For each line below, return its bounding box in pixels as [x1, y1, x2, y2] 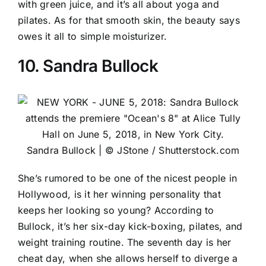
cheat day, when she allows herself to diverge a [18, 252, 238, 264]
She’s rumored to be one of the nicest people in [18, 172, 237, 184]
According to [154, 204, 214, 216]
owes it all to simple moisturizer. [18, 30, 167, 42]
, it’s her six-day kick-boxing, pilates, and [51, 220, 243, 232]
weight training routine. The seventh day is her [18, 236, 232, 248]
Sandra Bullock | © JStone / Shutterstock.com [26, 144, 240, 156]
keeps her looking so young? [18, 204, 154, 216]
